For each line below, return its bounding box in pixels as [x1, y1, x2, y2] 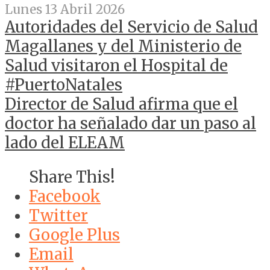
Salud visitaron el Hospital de [5, 55, 228, 75]
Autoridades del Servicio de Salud [5, 17, 258, 37]
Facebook [29, 187, 101, 207]
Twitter [29, 206, 88, 226]
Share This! [29, 168, 115, 187]
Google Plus [29, 225, 120, 245]
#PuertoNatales [5, 75, 122, 95]
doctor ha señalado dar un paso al [5, 113, 256, 133]
